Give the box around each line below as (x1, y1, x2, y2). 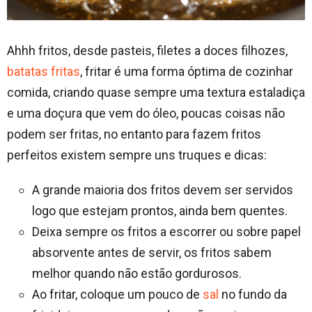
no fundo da (219, 287, 287, 302)
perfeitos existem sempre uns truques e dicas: (7, 148, 267, 163)
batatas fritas (7, 64, 80, 79)
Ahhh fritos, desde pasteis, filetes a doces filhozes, (7, 43, 288, 58)
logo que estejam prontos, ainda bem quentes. (32, 203, 288, 219)
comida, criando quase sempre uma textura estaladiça (7, 85, 305, 100)
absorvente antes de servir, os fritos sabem (32, 245, 272, 260)
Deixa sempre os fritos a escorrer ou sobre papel (32, 224, 301, 240)
